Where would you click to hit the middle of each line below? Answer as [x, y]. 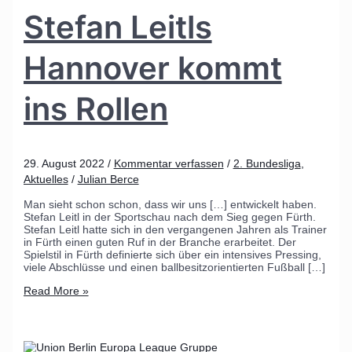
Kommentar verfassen [169, 163]
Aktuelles [46, 179]
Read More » [56, 290]
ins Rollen [95, 108]
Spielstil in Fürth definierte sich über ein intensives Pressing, [172, 254]
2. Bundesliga [267, 163]
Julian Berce [108, 179]
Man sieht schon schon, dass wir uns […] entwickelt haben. [170, 204]
